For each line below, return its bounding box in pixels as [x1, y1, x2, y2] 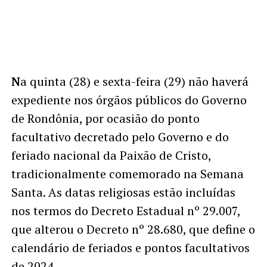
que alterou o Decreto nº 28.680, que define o [11, 221, 255, 237]
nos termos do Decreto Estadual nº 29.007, [11, 202, 240, 219]
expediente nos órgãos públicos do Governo [11, 91, 247, 108]
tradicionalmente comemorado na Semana [11, 165, 244, 182]
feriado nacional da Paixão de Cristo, [11, 147, 211, 163]
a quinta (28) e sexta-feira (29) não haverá [20, 73, 249, 89]
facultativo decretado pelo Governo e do [11, 128, 229, 145]
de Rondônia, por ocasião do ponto [11, 110, 200, 126]
